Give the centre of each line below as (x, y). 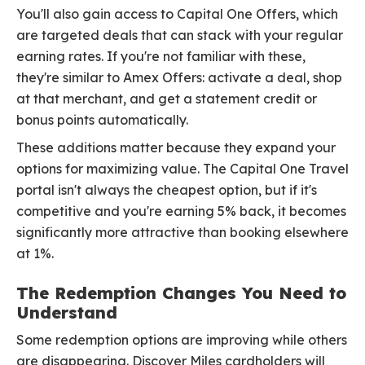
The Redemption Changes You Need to (181, 293)
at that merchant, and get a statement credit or (167, 99)
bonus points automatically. (102, 120)
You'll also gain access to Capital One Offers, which (177, 14)
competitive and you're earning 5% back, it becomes (181, 211)
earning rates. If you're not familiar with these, (161, 57)
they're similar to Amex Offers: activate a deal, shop (179, 78)
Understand (67, 313)
